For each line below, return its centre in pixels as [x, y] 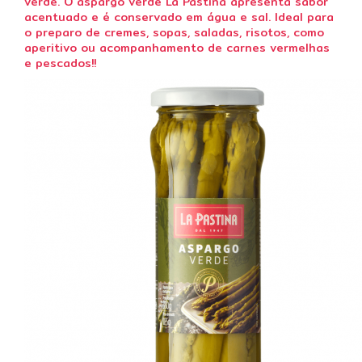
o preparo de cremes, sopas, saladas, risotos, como [174, 32]
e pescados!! [60, 63]
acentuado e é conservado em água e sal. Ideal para [179, 17]
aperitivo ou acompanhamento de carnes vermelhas [177, 48]
